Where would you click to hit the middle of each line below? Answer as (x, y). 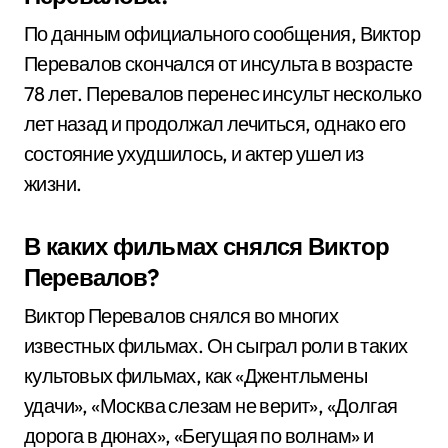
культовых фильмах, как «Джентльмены (195, 375)
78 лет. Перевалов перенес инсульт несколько (223, 93)
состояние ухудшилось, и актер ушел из (194, 153)
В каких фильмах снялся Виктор (206, 246)
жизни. (53, 183)
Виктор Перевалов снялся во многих (181, 315)
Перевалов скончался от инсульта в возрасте (218, 63)
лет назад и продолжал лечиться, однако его (215, 123)
